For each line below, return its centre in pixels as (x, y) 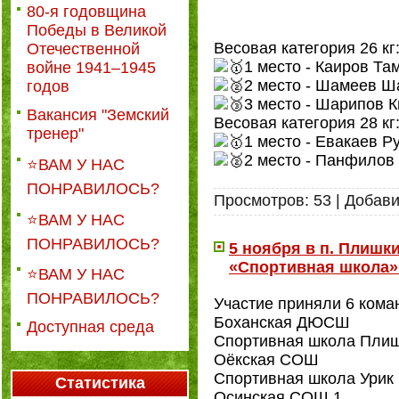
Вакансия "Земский (98, 114)
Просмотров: (261, 200)
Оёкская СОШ (266, 360)
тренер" (55, 133)
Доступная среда (90, 327)
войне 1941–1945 (91, 68)
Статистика (100, 383)
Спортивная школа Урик (304, 379)
